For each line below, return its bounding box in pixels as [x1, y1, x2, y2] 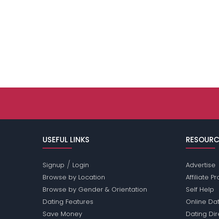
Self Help [185, 185, 214, 195]
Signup [43, 160, 65, 170]
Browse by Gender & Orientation [43, 185, 148, 195]
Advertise [185, 160, 216, 170]
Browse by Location [43, 173, 106, 182]
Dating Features [43, 197, 94, 207]
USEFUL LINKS [43, 134, 90, 145]
